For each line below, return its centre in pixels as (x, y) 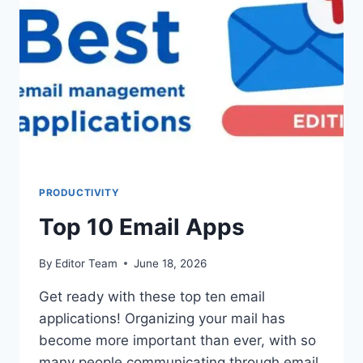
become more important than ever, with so (177, 340)
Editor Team (87, 263)
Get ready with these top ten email (152, 296)
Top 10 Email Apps (142, 227)
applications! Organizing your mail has (162, 318)
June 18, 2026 (171, 263)
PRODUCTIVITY (79, 193)
